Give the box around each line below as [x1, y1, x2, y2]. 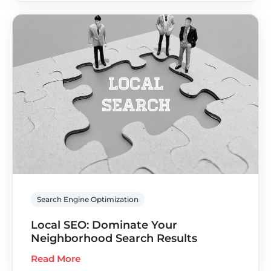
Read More [31, 252, 80, 264]
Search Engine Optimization [37, 194, 139, 204]
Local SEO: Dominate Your [31, 218, 177, 232]
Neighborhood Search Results [31, 231, 197, 245]
